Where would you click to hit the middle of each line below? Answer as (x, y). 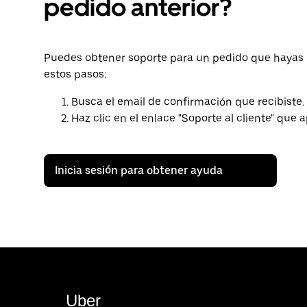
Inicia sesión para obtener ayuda (139, 171)
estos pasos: (75, 75)
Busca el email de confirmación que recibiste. (188, 102)
